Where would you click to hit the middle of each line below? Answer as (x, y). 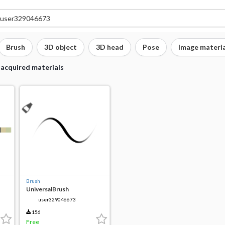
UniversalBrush (47, 189)
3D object (61, 47)
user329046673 (57, 200)
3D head (110, 47)
